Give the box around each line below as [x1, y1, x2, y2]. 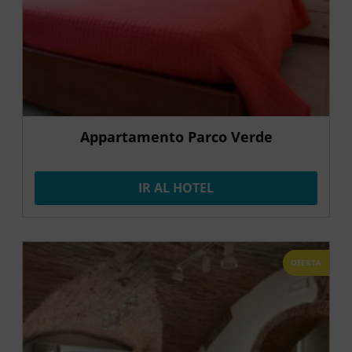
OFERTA [291, 256, 321, 268]
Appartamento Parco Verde [79, 126, 273, 146]
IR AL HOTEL [138, 178, 214, 196]
